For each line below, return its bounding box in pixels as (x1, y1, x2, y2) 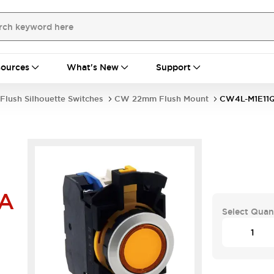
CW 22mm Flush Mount (114, 94, 209, 104)
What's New (67, 62, 119, 73)
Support (156, 62, 191, 73)
